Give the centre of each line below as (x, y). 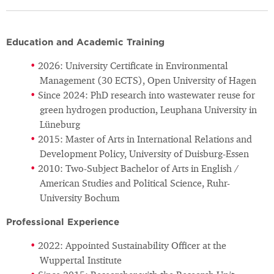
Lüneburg (60, 126)
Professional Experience (63, 222)
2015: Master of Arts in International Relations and (145, 140)
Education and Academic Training (85, 42)
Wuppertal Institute (81, 261)
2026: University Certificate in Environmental (133, 67)
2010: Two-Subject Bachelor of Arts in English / (139, 170)
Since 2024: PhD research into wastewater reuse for (146, 96)
